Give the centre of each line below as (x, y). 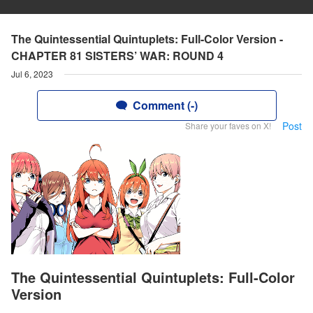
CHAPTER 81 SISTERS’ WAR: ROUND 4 (117, 56)
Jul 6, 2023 (32, 74)
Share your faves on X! (228, 125)
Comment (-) (165, 105)
